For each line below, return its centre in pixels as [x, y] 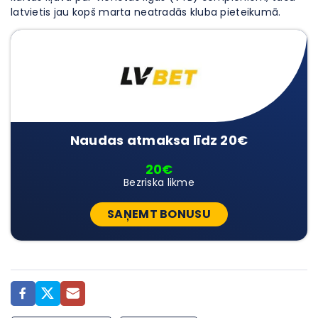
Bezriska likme [159, 182]
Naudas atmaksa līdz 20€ [159, 140]
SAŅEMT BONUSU [159, 214]
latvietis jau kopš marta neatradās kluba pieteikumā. [146, 12]
